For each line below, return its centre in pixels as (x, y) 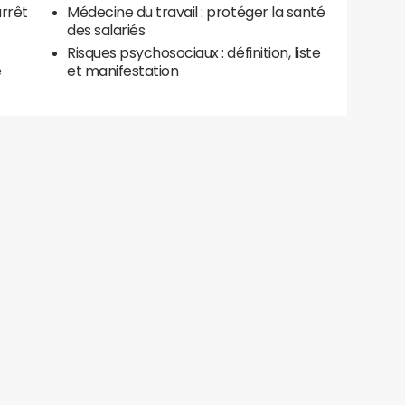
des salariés (106, 30)
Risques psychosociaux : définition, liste (194, 53)
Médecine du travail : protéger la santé (196, 12)
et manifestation (123, 71)
